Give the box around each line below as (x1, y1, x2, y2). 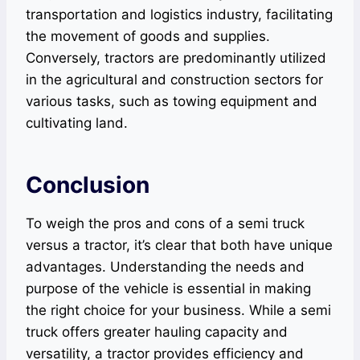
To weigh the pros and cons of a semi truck (26, 215, 305, 232)
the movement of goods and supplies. (26, 28, 270, 45)
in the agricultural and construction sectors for (26, 72, 323, 88)
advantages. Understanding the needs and (26, 259, 305, 276)
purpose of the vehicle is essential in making (26, 280, 311, 297)
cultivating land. (26, 115, 128, 132)
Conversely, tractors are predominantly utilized (26, 50, 326, 67)
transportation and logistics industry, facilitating (26, 6, 333, 23)
